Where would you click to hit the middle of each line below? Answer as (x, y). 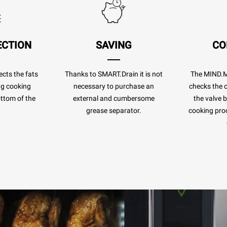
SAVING (113, 45)
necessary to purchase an (113, 86)
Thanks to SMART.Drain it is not (113, 74)
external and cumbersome (113, 98)
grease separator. (113, 110)
